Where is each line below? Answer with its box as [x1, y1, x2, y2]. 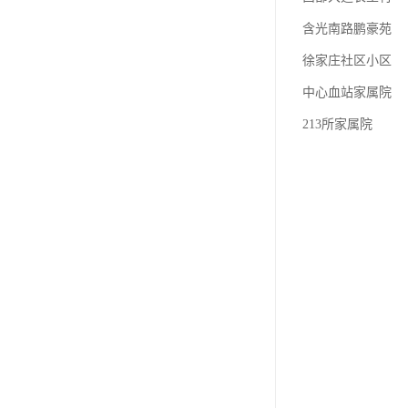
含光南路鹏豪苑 [302, 22, 392, 36]
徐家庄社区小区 [302, 54, 392, 67]
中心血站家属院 [302, 86, 392, 99]
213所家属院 [302, 117, 372, 131]
